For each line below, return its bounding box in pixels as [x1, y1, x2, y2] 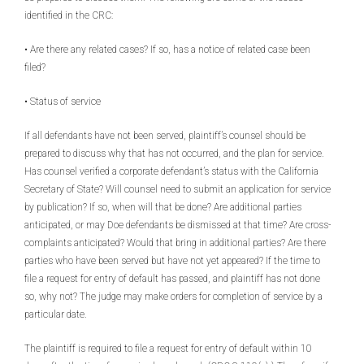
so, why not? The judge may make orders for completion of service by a [24, 291, 323, 302]
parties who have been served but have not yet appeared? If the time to [24, 255, 320, 266]
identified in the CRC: [24, 10, 113, 21]
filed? [24, 62, 45, 73]
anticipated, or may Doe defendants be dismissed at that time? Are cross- [24, 219, 331, 231]
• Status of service [24, 96, 101, 107]
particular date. [24, 309, 87, 320]
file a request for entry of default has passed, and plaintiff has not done [24, 273, 320, 284]
